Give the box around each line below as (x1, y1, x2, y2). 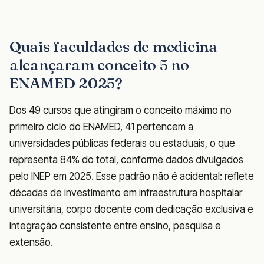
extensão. (9, 236, 53, 248)
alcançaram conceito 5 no (9, 55, 189, 74)
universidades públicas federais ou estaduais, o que (9, 137, 235, 149)
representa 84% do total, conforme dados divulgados (9, 153, 243, 166)
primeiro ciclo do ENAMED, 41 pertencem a (9, 120, 193, 133)
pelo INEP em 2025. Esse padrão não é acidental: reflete (9, 170, 254, 182)
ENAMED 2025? (9, 73, 123, 93)
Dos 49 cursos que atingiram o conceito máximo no (9, 104, 232, 116)
